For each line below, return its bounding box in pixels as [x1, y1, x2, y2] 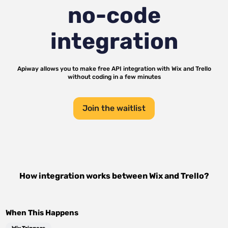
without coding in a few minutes [67, 73, 161, 80]
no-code [67, 2, 161, 28]
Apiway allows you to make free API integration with [17, 65, 172, 72]
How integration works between [19, 171, 149, 181]
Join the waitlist [82, 103, 146, 113]
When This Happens [6, 208, 79, 217]
